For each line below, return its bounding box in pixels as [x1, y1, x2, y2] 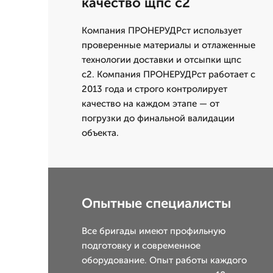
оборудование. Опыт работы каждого [82, 255, 247, 266]
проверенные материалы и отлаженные [82, 40, 255, 51]
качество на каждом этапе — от [82, 98, 219, 110]
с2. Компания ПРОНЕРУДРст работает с [82, 69, 255, 80]
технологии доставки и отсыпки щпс [82, 54, 241, 66]
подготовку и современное [82, 240, 200, 252]
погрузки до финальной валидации [82, 113, 235, 124]
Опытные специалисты [82, 195, 231, 212]
